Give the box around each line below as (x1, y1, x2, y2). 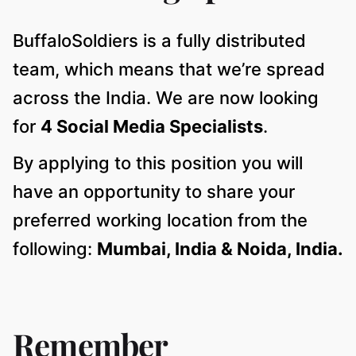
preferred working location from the (13, 210, 308, 231)
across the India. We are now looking (13, 87, 319, 109)
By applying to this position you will (13, 153, 303, 174)
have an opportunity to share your (13, 181, 295, 203)
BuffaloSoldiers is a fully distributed (13, 30, 306, 52)
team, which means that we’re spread (13, 59, 325, 80)
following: (13, 238, 97, 260)
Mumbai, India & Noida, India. (97, 238, 343, 260)
